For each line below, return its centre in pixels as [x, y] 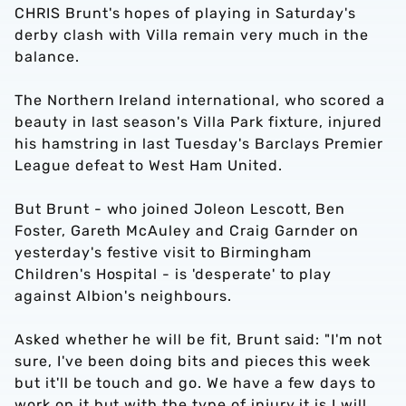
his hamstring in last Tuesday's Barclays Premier [199, 144]
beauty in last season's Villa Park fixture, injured [198, 122]
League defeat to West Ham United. [149, 165]
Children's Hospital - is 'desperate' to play [174, 274]
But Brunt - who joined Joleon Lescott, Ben [180, 209]
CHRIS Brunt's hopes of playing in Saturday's [186, 13]
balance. [47, 57]
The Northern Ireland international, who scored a [200, 100]
